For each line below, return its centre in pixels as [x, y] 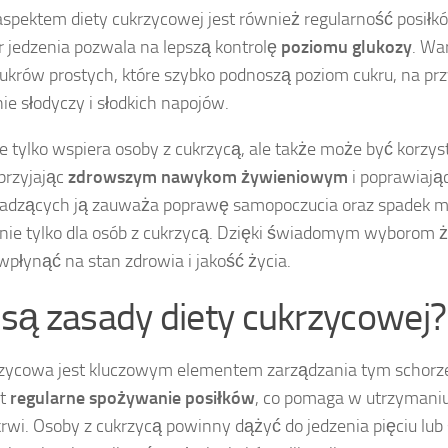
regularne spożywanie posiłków [132, 398]
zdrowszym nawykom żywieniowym [208, 177]
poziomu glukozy [346, 47]
